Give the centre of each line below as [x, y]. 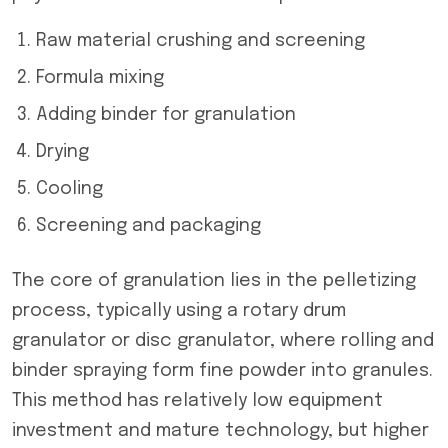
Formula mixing [100, 78]
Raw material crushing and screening [200, 41]
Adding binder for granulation [166, 115]
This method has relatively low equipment [197, 401]
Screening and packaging [148, 226]
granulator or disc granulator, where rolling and [223, 341]
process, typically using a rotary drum [179, 311]
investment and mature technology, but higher [220, 431]
